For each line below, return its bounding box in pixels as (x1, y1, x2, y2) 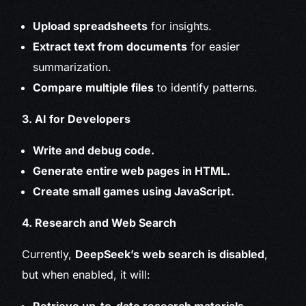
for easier (187, 40, 240, 54)
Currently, (22, 247, 76, 262)
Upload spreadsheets (33, 19, 148, 33)
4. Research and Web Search (22, 216, 177, 230)
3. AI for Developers (22, 112, 131, 126)
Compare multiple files (33, 81, 154, 95)
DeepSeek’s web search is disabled (75, 247, 265, 262)
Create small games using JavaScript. (33, 184, 235, 199)
